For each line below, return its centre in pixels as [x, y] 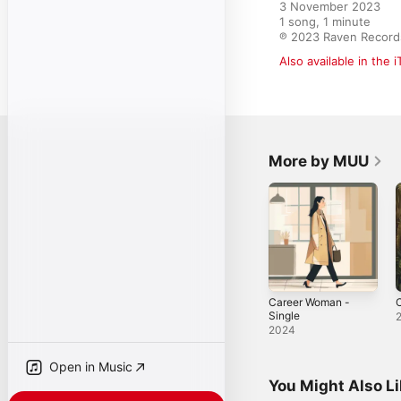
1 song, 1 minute [325, 21]
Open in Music [91, 367]
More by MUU [319, 161]
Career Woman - [309, 302]
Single [284, 315]
